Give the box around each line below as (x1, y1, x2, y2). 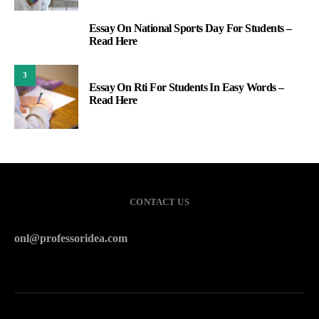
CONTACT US (130, 196, 189, 207)
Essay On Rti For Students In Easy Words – (89, 80, 284, 93)
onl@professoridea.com (14, 231, 127, 244)
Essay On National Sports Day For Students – (89, 21, 292, 34)
